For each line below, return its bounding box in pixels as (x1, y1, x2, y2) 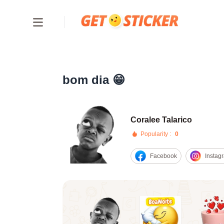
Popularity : (140, 130, 171, 137)
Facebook (150, 152, 177, 159)
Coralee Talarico (130, 115, 192, 124)
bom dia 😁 (62, 73, 125, 86)
